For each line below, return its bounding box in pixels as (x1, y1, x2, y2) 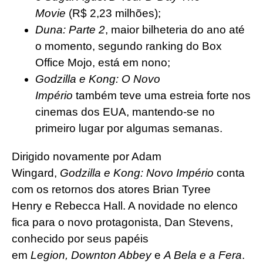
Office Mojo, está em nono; (35, 56, 173, 69)
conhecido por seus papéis (12, 232, 149, 245)
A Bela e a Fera (161, 248, 242, 261)
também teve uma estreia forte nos (73, 89, 251, 102)
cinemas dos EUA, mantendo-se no (35, 105, 215, 118)
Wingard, (12, 166, 60, 179)
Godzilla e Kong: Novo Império (60, 166, 217, 179)
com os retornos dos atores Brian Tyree (12, 183, 211, 195)
